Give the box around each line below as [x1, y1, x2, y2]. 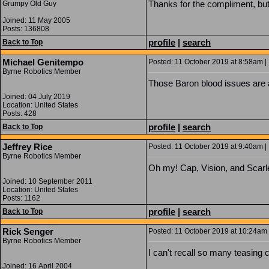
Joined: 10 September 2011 [2, 177, 92, 186]
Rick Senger [2, 226, 53, 237]
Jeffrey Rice [2, 142, 52, 152]
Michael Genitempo [2, 57, 83, 67]
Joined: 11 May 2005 [2, 16, 70, 25]
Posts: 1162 [2, 194, 40, 202]
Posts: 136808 [2, 25, 49, 33]
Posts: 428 [2, 109, 37, 118]
